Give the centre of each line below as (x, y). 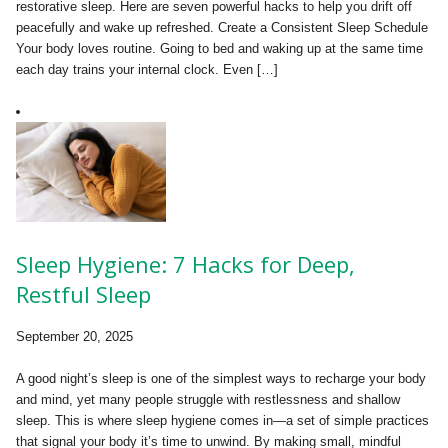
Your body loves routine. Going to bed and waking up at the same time (219, 48)
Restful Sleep (83, 293)
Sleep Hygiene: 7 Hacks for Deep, (185, 263)
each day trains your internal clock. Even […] (147, 69)
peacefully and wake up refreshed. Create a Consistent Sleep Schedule (222, 27)
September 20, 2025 (74, 336)
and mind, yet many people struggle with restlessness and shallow (208, 399)
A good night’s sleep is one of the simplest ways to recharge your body (221, 378)
